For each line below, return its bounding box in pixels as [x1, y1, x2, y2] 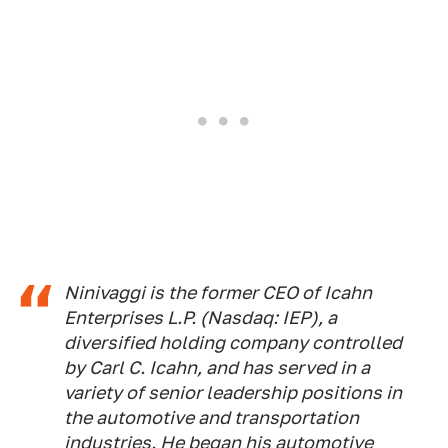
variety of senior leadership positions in [64, 382, 402, 403]
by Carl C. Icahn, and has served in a [64, 357, 370, 378]
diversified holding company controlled [64, 332, 402, 353]
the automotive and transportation [64, 407, 359, 428]
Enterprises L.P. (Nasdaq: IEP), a [64, 307, 337, 328]
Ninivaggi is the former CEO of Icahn [64, 282, 372, 303]
